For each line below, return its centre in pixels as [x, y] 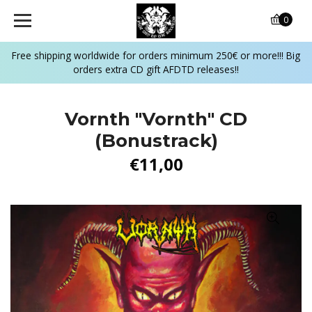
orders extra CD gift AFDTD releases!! [156, 69]
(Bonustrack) [156, 141]
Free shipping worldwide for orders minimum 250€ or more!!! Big [156, 55]
